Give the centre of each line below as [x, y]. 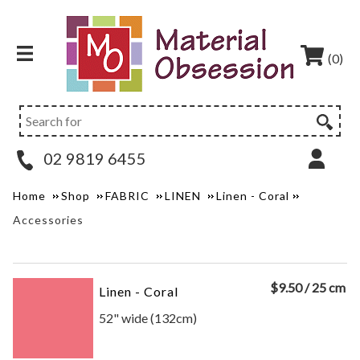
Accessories [49, 220]
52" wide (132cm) [148, 318]
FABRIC [128, 196]
